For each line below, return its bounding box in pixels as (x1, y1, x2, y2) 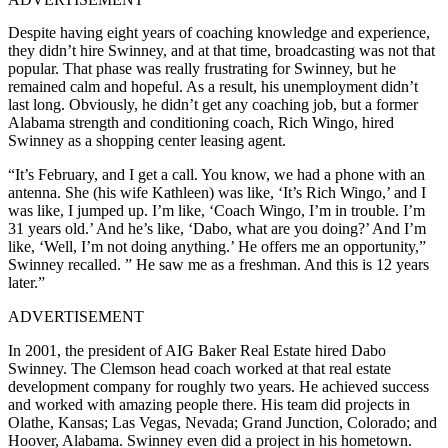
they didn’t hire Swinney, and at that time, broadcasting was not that (8, 41, 435, 59)
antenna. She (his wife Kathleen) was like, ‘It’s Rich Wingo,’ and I (8, 183, 426, 201)
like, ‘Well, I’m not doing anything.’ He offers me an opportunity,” (8, 237, 426, 255)
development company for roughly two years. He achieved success (8, 377, 429, 395)
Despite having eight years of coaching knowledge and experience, (8, 23, 430, 41)
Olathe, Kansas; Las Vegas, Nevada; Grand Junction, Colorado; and (8, 413, 437, 431)
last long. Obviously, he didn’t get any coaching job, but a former (8, 95, 418, 113)
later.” (8, 273, 45, 291)
